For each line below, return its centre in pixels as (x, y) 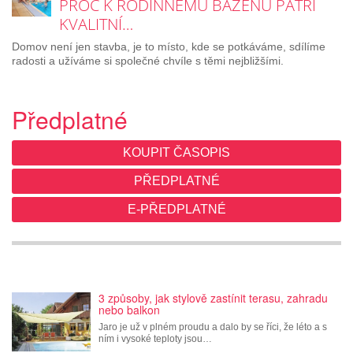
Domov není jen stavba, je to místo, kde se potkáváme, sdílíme (169, 47)
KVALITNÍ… (96, 24)
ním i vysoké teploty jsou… (155, 339)
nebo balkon (129, 310)
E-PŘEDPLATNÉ (176, 210)
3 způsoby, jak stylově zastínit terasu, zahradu (213, 298)
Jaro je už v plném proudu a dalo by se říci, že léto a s (213, 327)
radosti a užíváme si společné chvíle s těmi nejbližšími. (148, 61)
